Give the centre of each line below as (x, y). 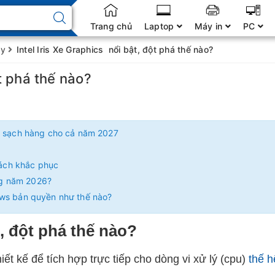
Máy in (210, 26)
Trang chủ (111, 26)
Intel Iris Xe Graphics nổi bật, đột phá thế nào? (114, 49)
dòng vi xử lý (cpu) (200, 259)
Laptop (160, 26)
